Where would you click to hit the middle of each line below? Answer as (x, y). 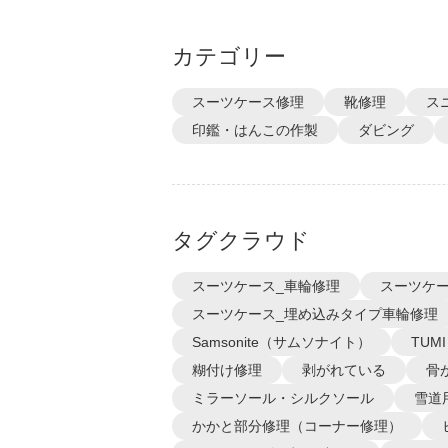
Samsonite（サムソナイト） (281, 342)
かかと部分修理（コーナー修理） (297, 426)
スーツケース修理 (248, 102)
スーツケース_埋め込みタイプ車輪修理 (315, 314)
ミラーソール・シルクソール (283, 398)
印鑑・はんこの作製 (255, 130)
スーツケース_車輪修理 (266, 286)
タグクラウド (241, 240)
